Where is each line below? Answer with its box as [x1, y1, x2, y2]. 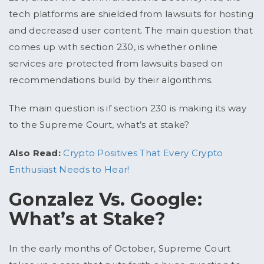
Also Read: [9, 147, 64, 159]
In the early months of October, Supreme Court [9, 243, 231, 255]
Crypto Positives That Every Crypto [63, 147, 223, 159]
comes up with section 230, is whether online [9, 41, 218, 53]
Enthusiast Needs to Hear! [9, 164, 130, 176]
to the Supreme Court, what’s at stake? [9, 119, 190, 131]
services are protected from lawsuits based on [9, 58, 223, 70]
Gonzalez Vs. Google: [9, 189, 202, 211]
